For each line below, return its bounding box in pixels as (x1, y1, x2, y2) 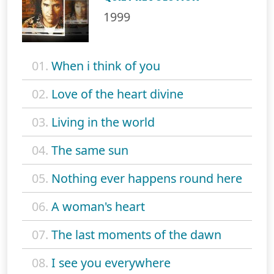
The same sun (51, 141, 128, 158)
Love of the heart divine (51, 85, 183, 102)
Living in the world (51, 113, 155, 130)
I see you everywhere (51, 254, 171, 271)
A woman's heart (51, 198, 145, 215)
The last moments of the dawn (51, 226, 221, 243)
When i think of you (51, 57, 160, 74)
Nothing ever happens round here (51, 169, 242, 187)
